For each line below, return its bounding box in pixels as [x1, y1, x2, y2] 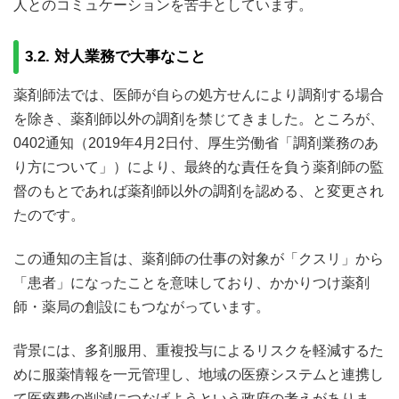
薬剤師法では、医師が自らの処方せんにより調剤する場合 [13, 86, 384, 102]
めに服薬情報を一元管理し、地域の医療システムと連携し [13, 366, 384, 382]
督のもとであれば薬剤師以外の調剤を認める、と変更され [13, 183, 384, 199]
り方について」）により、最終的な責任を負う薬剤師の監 [13, 159, 384, 175]
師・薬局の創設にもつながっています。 [13, 298, 270, 314]
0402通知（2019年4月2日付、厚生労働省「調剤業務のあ [13, 134, 379, 151]
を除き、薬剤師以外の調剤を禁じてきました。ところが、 [13, 110, 384, 126]
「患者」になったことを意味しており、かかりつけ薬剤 [13, 274, 370, 290]
